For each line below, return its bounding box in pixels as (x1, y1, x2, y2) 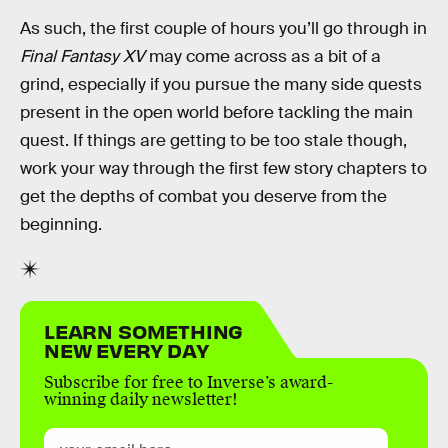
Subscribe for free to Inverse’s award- (44, 371, 333, 393)
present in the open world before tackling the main (20, 101, 413, 123)
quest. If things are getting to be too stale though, (20, 129, 407, 151)
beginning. (20, 213, 102, 235)
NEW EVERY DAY (44, 336, 209, 362)
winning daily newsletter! (44, 388, 238, 410)
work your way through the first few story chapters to (20, 157, 427, 179)
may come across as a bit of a (145, 45, 381, 67)
